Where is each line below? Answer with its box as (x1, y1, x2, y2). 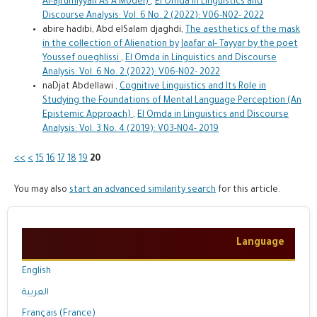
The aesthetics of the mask (185, 25, 300, 35)
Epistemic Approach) (42, 110, 133, 120)
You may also (13, 185, 69, 195)
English (22, 266, 51, 277)
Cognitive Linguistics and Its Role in (119, 81, 266, 92)
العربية (22, 287, 49, 298)
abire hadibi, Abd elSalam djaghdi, (42, 25, 185, 35)
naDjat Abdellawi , (42, 81, 120, 92)
